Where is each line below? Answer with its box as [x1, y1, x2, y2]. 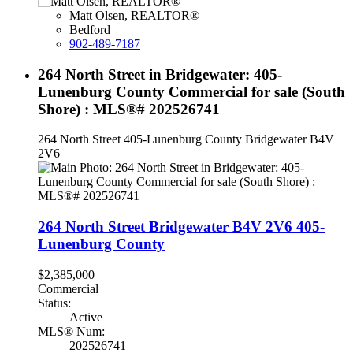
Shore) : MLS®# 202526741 [38, 100, 220, 117]
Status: [38, 295, 71, 310]
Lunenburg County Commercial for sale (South [38, 83, 345, 100]
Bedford [69, 23, 110, 36]
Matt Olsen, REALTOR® [69, 9, 199, 22]
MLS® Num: [38, 324, 105, 338]
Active [69, 310, 102, 324]
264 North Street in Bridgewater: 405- [38, 65, 282, 83]
